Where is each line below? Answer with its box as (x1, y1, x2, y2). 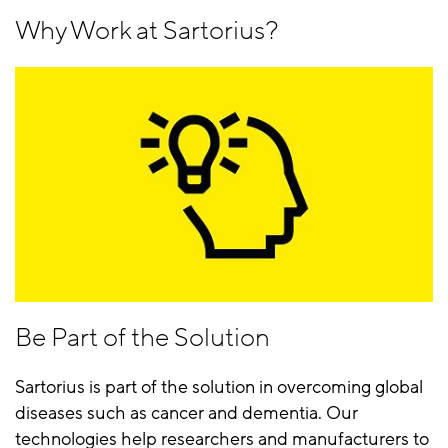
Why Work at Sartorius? (15, 13, 279, 48)
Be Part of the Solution (15, 320, 270, 355)
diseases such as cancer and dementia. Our (15, 400, 358, 425)
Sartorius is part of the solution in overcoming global (15, 374, 423, 399)
